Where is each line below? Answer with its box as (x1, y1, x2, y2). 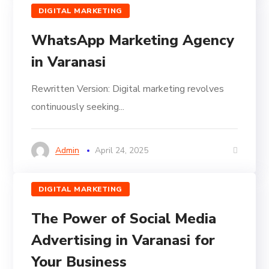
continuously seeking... (31, 100, 125, 114)
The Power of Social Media (31, 209, 217, 229)
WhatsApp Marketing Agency (31, 31, 235, 50)
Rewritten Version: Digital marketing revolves (31, 82, 225, 96)
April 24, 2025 (95, 145, 149, 157)
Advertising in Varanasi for (31, 231, 216, 250)
